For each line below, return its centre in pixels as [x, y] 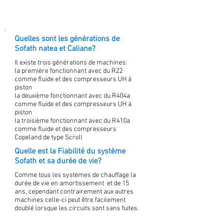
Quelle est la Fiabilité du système [70, 152]
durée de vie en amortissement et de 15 [72, 184]
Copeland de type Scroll [49, 138]
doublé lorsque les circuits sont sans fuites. [77, 208]
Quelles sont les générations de [67, 39]
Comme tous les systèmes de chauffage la [75, 175]
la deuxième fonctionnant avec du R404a [72, 96]
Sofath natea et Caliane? [55, 49]
